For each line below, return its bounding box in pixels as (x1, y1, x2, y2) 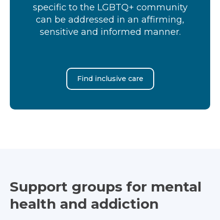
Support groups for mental (10, 178, 201, 195)
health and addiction (10, 195, 159, 212)
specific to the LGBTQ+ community (32, 1, 188, 13)
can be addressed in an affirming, (36, 14, 184, 25)
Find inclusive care (77, 74, 143, 83)
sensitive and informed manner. (39, 26, 181, 37)
